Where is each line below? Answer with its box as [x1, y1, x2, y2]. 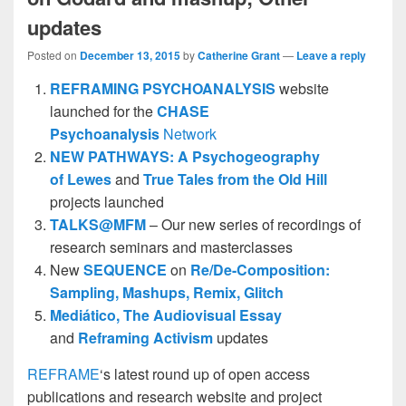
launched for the [50, 100, 157, 121]
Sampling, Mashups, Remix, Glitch [50, 281, 284, 303]
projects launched [50, 190, 164, 212]
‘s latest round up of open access [100, 362, 310, 384]
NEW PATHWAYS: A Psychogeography [50, 145, 320, 167]
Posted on [27, 46, 80, 63]
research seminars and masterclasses [50, 236, 293, 257]
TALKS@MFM [50, 213, 146, 235]
